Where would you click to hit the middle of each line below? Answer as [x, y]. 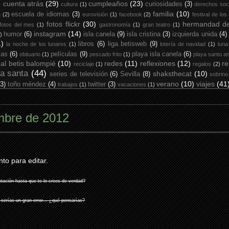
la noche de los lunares [37, 44]
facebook [130, 14]
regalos [202, 64]
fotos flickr [63, 24]
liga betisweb [127, 44]
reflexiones [157, 63]
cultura [70, 4]
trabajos [68, 84]
